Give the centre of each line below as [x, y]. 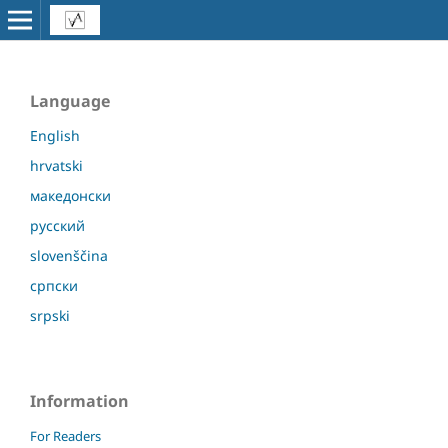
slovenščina [69, 255]
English [55, 135]
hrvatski [56, 165]
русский [57, 225]
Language [70, 100]
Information [79, 400]
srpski [50, 315]
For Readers [65, 435]
